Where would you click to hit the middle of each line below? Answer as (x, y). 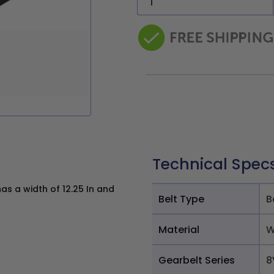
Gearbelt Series (197, 260)
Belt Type (181, 199)
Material (179, 229)
